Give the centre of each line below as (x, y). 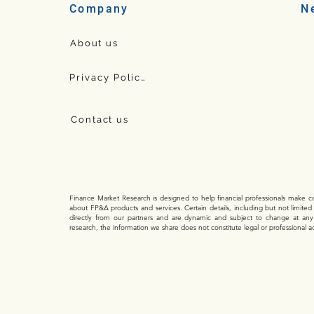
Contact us (100, 119)
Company (99, 9)
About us (94, 43)
